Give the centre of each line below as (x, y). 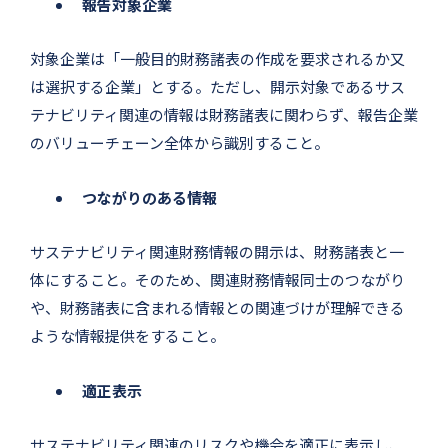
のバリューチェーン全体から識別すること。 (179, 142)
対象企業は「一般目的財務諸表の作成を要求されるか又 (217, 58)
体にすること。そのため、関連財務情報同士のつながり (217, 279)
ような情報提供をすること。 (127, 335)
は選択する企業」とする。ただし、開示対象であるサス (217, 86)
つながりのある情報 (149, 197)
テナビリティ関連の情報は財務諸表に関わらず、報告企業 (224, 114)
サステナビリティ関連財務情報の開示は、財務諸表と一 (217, 251)
